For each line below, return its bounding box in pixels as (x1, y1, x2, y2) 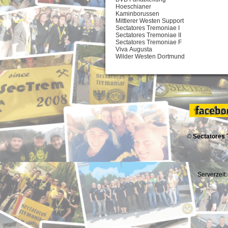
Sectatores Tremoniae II (116, 32, 181, 39)
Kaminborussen (116, 10, 159, 18)
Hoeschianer (116, 3, 151, 11)
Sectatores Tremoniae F (116, 39, 182, 46)
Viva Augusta (116, 46, 152, 53)
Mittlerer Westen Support (116, 17, 184, 25)
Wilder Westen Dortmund (116, 53, 185, 61)
